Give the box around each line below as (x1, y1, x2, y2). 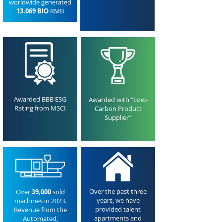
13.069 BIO (16, 6, 49, 15)
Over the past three (89, 187, 147, 196)
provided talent (95, 205, 141, 214)
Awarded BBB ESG (14, 95, 66, 104)
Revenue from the (13, 205, 67, 214)
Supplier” (104, 113, 132, 122)
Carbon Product (94, 104, 142, 113)
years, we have (96, 196, 140, 205)
